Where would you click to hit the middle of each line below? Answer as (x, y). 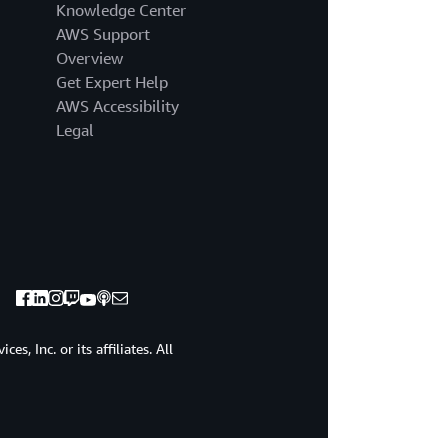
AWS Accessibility (117, 106)
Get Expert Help (111, 82)
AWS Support (102, 34)
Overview (89, 58)
